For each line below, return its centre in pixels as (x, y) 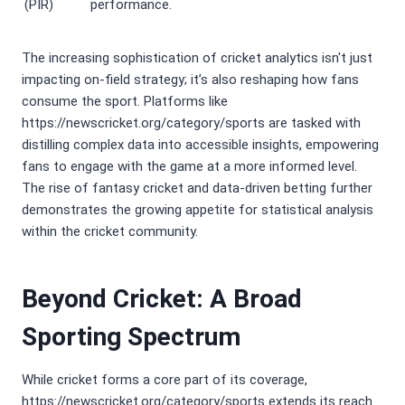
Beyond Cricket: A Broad (162, 299)
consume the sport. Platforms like (125, 102)
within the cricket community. (110, 232)
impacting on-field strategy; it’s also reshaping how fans (190, 80)
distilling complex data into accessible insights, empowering (200, 145)
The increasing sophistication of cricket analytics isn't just (197, 58)
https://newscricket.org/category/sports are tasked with (191, 123)
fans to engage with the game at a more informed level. (189, 167)
